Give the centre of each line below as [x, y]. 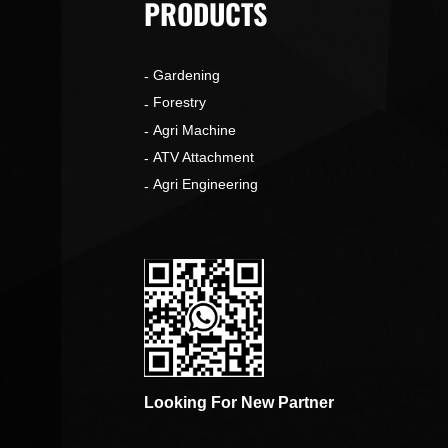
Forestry [179, 102]
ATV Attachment [203, 156]
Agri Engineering [205, 184]
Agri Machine [194, 129]
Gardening [186, 75]
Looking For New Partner [239, 403]
